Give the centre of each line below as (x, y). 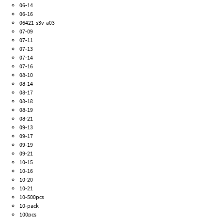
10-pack (29, 206)
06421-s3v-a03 (37, 23)
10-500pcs (32, 197)
